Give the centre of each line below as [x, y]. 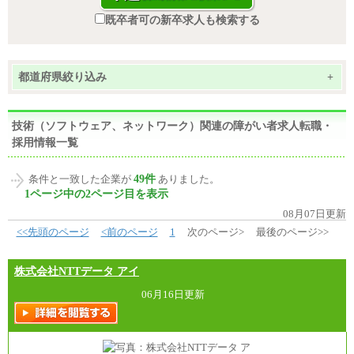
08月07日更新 [314, 213]
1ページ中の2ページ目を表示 [96, 193]
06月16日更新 [178, 295]
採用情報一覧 [45, 142]
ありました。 [188, 179]
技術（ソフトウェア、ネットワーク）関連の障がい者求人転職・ [172, 125]
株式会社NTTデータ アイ [77, 271]
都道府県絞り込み [62, 76]
